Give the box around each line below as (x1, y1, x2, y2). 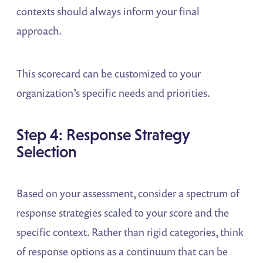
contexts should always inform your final (16, 4, 200, 19)
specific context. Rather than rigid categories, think (16, 225, 244, 240)
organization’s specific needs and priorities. (16, 86, 211, 100)
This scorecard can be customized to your (16, 66, 201, 81)
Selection (16, 143, 77, 161)
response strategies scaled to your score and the (16, 205, 230, 220)
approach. (16, 23, 62, 38)
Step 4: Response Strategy (16, 126, 190, 144)
